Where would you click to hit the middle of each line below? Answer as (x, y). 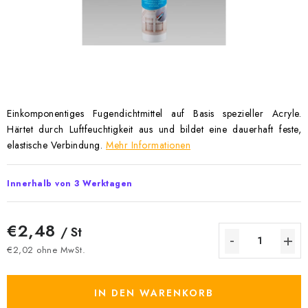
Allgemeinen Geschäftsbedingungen (196, 11)
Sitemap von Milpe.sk (55, 32)
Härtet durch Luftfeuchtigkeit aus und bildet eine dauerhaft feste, (154, 129)
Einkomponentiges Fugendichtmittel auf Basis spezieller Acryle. (154, 113)
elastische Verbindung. (55, 145)
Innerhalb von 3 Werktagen (70, 184)
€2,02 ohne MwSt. (46, 250)
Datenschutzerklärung (57, 11)
